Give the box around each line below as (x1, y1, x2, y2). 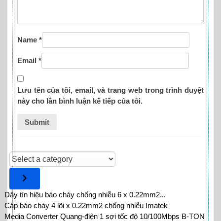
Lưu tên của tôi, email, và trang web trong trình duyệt (17, 85, 204, 94)
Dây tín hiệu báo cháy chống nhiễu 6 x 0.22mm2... (4, 190, 166, 199)
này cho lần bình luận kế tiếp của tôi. (17, 96, 143, 105)
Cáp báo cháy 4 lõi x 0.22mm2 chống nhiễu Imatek (4, 201, 168, 210)
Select (9, 151, 30, 160)
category (9, 173, 39, 182)
